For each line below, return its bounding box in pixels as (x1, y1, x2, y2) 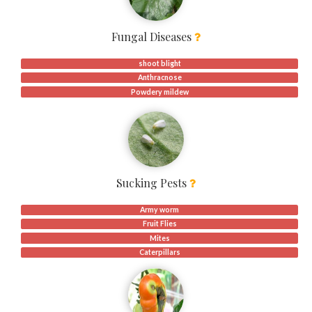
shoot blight (138, 59, 181, 68)
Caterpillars (139, 247, 180, 256)
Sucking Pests (116, 175, 189, 190)
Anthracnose (137, 73, 182, 82)
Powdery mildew (130, 87, 189, 96)
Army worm (140, 205, 179, 214)
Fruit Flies (142, 219, 177, 228)
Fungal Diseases (111, 29, 194, 44)
